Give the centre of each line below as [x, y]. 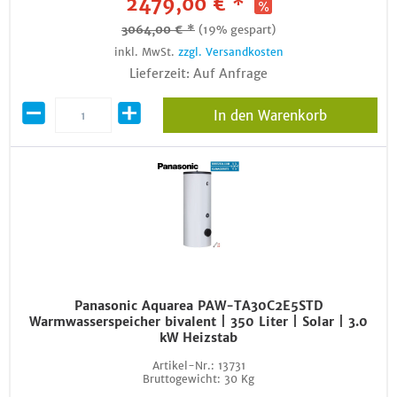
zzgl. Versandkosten [230, 52]
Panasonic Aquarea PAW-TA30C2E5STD [198, 306]
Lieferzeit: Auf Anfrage [198, 74]
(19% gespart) [237, 30]
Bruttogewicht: [182, 379]
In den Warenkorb [270, 116]
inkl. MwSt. [146, 52]
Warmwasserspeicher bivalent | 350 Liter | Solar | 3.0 [198, 322]
